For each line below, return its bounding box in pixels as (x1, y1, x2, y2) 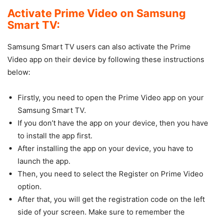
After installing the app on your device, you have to (18, 143, 193, 153)
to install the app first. (18, 131, 92, 140)
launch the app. (18, 156, 70, 166)
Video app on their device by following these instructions (7, 54, 204, 64)
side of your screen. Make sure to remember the (18, 207, 185, 217)
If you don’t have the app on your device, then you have (18, 118, 208, 128)
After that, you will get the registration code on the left (18, 194, 205, 204)
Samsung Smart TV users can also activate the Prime (7, 42, 191, 51)
